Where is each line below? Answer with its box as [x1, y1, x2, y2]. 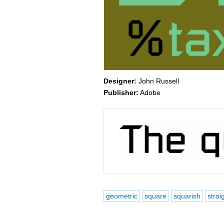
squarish [173, 192, 200, 200]
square [144, 192, 166, 200]
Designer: [103, 77, 136, 85]
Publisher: [103, 88, 138, 96]
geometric [105, 192, 137, 200]
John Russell [136, 77, 179, 85]
